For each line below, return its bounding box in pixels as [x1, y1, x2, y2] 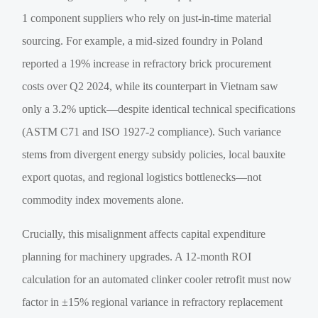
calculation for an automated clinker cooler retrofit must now [22, 273, 292, 285]
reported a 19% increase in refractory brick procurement [22, 57, 272, 70]
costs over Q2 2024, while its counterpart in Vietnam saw [22, 79, 279, 92]
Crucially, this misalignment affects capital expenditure [22, 227, 266, 240]
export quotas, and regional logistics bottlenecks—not [22, 170, 262, 183]
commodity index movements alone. [22, 193, 185, 206]
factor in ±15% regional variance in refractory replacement [22, 295, 283, 308]
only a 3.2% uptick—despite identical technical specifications [22, 102, 296, 115]
